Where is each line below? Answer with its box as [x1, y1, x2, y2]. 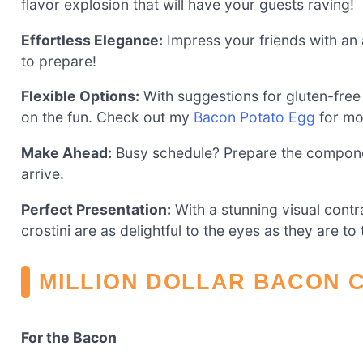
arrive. [21, 164, 64, 182]
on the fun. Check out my [21, 109, 194, 126]
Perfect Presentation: [21, 200, 171, 218]
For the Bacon [21, 328, 117, 346]
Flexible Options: [21, 88, 139, 105]
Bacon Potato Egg [194, 109, 315, 126]
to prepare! [21, 52, 96, 70]
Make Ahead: [21, 143, 112, 161]
